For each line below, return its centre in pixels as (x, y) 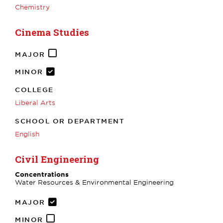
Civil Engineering (57, 159)
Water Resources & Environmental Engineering (94, 182)
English (27, 134)
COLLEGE (34, 89)
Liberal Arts (35, 102)
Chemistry (32, 7)
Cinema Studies (52, 32)
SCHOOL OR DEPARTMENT (70, 121)
